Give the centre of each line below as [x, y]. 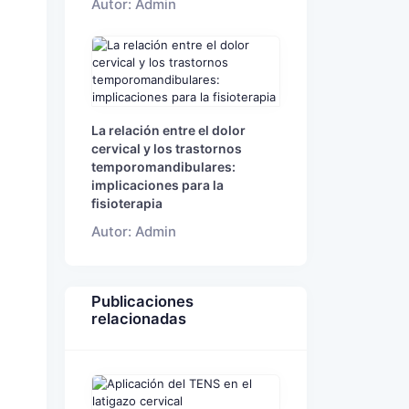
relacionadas [139, 319]
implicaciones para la [157, 185]
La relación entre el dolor [168, 130]
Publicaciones [142, 302]
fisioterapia [127, 203]
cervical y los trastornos [167, 148]
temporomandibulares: [163, 167]
